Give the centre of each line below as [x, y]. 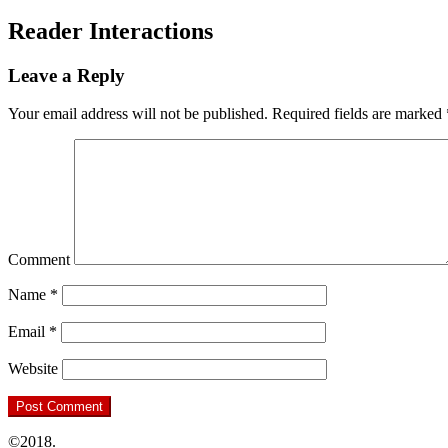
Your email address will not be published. [138, 114]
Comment [39, 260]
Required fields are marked [357, 114]
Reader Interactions [110, 30]
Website [33, 369]
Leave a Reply [66, 75]
